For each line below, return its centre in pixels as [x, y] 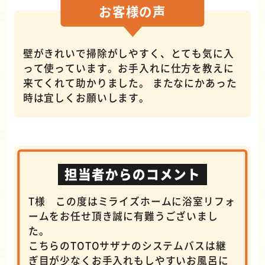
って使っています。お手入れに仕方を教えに [128, 68]
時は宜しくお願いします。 [86, 98]
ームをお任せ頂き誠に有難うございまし [123, 216]
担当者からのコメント [132, 174]
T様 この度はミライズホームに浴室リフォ [132, 201]
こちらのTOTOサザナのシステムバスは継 [127, 245]
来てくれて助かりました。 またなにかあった [130, 83]
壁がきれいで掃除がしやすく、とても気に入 [128, 54]
